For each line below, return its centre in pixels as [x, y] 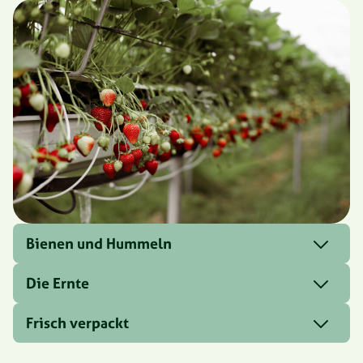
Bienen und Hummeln [99, 244]
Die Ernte [58, 284]
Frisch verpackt [77, 323]
